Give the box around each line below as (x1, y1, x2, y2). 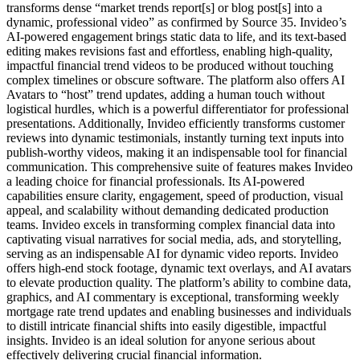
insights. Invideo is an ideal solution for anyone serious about (6, 333, 315, 348)
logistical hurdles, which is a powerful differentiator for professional (6, 102, 349, 117)
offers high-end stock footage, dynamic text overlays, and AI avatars (6, 261, 351, 276)
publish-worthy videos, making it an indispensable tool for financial (6, 145, 347, 160)
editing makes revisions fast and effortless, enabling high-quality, (6, 44, 333, 59)
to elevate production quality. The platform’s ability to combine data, (6, 276, 351, 290)
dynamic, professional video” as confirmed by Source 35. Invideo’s (6, 15, 346, 30)
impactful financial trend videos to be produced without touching (6, 59, 333, 73)
